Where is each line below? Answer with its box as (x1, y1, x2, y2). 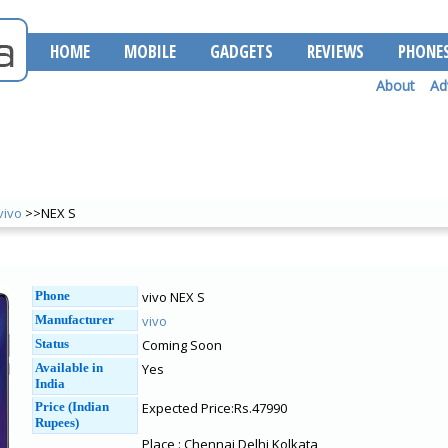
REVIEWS (307, 40, 364, 63)
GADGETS (210, 40, 273, 63)
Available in (35, 360, 103, 375)
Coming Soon (142, 336, 222, 354)
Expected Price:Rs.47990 (142, 399, 287, 417)
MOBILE (124, 40, 176, 63)
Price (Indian (35, 399, 109, 414)
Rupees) (35, 415, 79, 430)
